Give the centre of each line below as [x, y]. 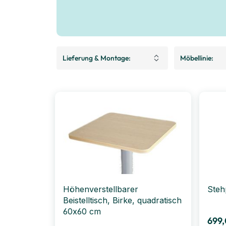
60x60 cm [82, 211]
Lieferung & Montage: [97, 58]
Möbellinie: [196, 58]
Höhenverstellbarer [101, 189]
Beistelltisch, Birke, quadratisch [122, 200]
